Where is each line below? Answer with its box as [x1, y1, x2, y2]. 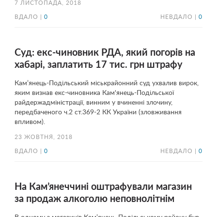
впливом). [15, 119, 45, 125]
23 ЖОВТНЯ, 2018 [15, 135, 73, 140]
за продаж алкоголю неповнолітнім [15, 194, 174, 204]
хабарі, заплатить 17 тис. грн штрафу [15, 60, 183, 70]
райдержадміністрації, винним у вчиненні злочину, [15, 99, 172, 106]
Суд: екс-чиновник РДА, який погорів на [15, 48, 195, 58]
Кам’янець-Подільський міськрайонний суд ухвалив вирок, [15, 80, 199, 87]
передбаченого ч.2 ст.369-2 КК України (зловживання [15, 109, 182, 116]
